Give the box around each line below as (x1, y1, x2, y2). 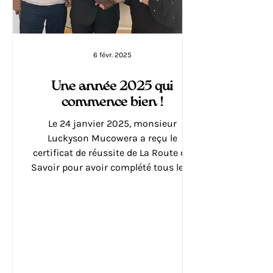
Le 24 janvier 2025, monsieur (48, 118, 177, 129)
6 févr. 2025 (93, 51, 132, 59)
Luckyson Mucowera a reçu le (47, 132, 177, 144)
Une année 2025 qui (51, 80, 173, 93)
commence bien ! (61, 96, 163, 108)
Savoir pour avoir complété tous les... (30, 161, 194, 173)
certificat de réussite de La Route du (32, 147, 192, 158)
